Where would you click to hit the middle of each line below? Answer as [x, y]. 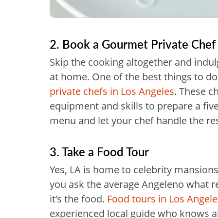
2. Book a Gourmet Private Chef [133, 44]
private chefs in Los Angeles [112, 91]
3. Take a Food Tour [99, 151]
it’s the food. [78, 199]
